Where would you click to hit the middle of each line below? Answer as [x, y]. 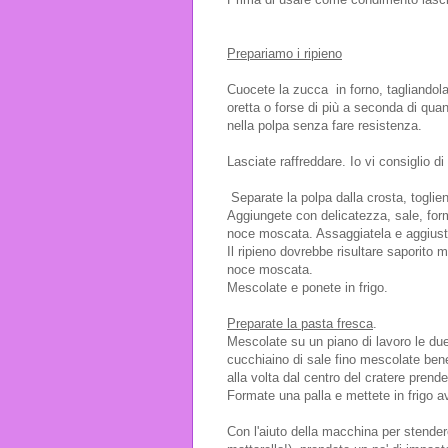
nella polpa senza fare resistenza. [324, 125]
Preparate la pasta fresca [300, 323]
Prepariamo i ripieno [284, 53]
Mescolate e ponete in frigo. [307, 287]
